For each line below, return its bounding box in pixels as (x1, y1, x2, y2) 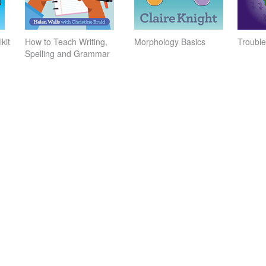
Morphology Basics (134, 36, 205, 47)
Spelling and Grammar (25, 47, 110, 59)
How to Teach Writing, (25, 36, 107, 47)
